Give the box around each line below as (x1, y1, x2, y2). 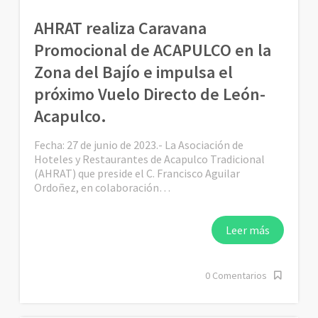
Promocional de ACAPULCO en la (34, 39, 272, 62)
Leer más (225, 223, 270, 238)
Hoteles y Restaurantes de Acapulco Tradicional (34, 152, 265, 167)
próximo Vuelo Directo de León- (34, 83, 266, 106)
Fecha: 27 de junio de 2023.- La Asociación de (34, 138, 244, 153)
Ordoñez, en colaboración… (34, 180, 171, 195)
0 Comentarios (204, 269, 267, 283)
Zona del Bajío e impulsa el (34, 61, 234, 84)
